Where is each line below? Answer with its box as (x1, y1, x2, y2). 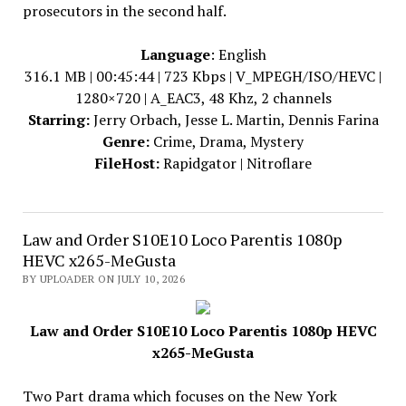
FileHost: (94, 153, 159, 173)
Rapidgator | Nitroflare (159, 153, 312, 173)
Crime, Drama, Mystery (150, 131, 304, 151)
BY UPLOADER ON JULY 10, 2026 (22, 272, 185, 285)
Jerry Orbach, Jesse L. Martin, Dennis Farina (89, 110, 379, 130)
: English (209, 44, 266, 64)
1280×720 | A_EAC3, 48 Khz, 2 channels (74, 88, 332, 108)
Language (140, 44, 210, 64)
